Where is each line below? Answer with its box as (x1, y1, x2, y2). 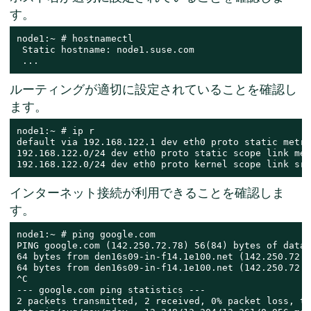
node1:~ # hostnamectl (16, 33, 133, 44)
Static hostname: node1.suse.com (16, 44, 194, 56)
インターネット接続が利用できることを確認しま (9, 185, 285, 201)
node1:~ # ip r (16, 126, 94, 137)
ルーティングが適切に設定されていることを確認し (9, 81, 297, 98)
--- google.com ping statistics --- (16, 285, 205, 296)
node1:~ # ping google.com (16, 229, 155, 240)
